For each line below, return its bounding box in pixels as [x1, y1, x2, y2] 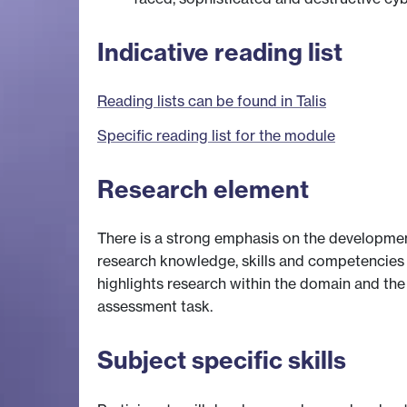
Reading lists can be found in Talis [97, 92, 326, 111]
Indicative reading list [97, 36, 342, 67]
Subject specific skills [97, 345, 346, 376]
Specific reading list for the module [97, 126, 335, 145]
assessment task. [97, 297, 213, 316]
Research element [97, 174, 309, 204]
